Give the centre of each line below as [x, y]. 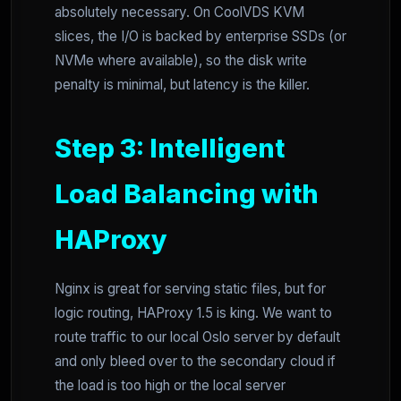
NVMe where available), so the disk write [181, 61]
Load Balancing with [187, 194]
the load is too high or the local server [170, 386]
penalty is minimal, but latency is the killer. [182, 85]
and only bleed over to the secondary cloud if [195, 362]
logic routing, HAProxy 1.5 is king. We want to [193, 313]
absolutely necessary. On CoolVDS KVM [179, 13]
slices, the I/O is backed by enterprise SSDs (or [200, 37]
